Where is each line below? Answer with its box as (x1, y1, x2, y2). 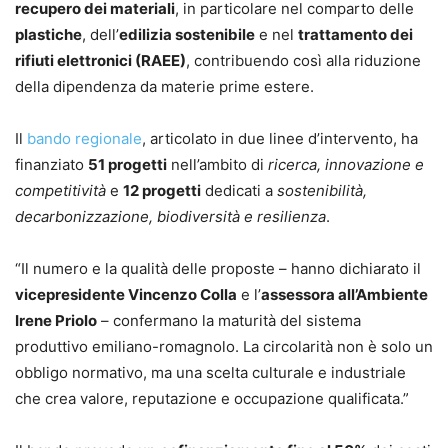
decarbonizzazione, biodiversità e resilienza (15, 206, 326, 226)
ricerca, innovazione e (268, 154, 424, 174)
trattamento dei (298, 24, 413, 44)
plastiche (15, 24, 82, 44)
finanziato (15, 154, 88, 174)
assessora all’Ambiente (261, 284, 428, 304)
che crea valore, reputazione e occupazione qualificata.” (15, 388, 409, 408)
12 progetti (123, 180, 201, 200)
